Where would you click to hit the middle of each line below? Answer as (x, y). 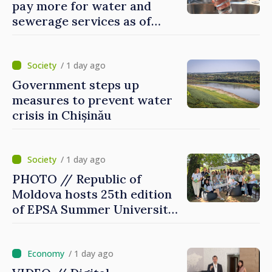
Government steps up (76, 85)
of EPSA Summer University (94, 209)
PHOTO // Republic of (77, 179)
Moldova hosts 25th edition (92, 194)
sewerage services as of (82, 21)
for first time (50, 225)
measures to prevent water (92, 100)
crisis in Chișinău (62, 115)
